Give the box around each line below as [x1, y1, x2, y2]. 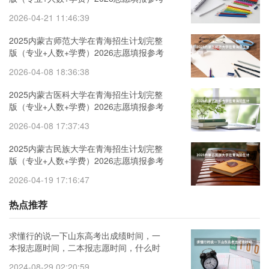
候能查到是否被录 [9, 253, 76, 266]
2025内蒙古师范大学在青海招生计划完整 [9, 34, 163, 47]
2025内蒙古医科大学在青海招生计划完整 [9, 88, 163, 101]
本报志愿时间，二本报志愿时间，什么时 [9, 241, 160, 254]
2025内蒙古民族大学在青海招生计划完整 [9, 142, 163, 155]
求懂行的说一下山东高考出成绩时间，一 [9, 229, 160, 242]
